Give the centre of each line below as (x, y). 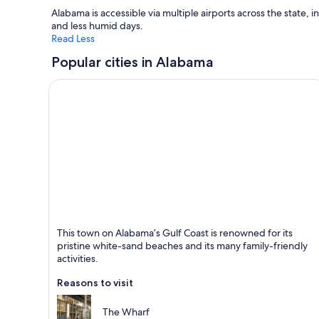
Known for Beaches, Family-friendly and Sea (162, 241)
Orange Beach (85, 226)
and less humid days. (97, 26)
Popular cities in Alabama (132, 62)
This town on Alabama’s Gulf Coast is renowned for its (175, 233)
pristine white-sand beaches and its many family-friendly (182, 246)
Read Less (73, 38)
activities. (78, 259)
